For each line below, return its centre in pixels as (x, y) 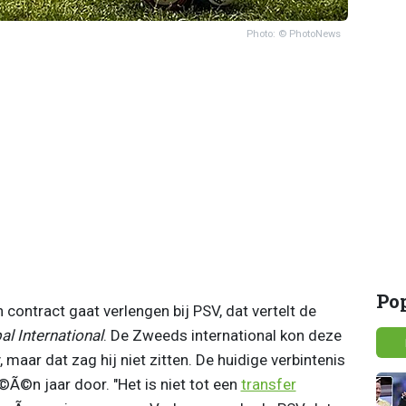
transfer (268, 384)
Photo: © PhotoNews (293, 34)
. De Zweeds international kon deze (222, 335)
